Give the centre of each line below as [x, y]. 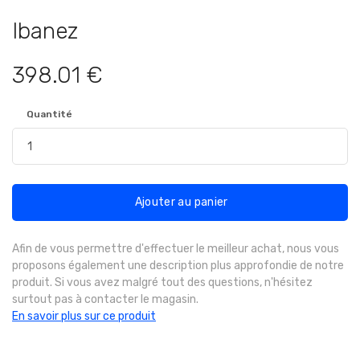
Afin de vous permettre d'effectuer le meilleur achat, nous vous [176, 249]
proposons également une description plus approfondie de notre [178, 266]
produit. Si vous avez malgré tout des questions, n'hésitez [162, 283]
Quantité [49, 115]
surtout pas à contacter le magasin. [105, 300]
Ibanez [45, 31]
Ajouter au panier [180, 202]
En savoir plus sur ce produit [84, 317]
